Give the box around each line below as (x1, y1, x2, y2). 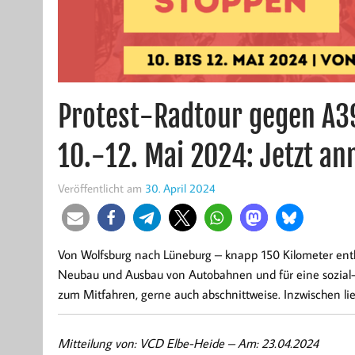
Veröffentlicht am (57, 180, 145, 197)
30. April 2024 (144, 180, 216, 197)
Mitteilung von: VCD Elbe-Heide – (57, 334, 238, 351)
